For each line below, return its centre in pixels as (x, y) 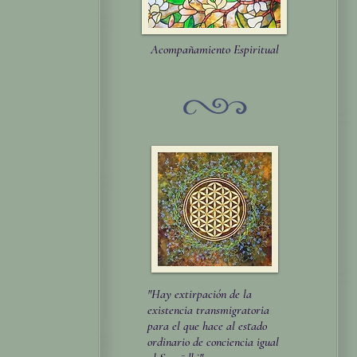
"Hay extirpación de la (200, 294)
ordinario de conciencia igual (213, 342)
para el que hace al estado (207, 326)
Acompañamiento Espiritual (215, 49)
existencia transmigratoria (208, 310)
